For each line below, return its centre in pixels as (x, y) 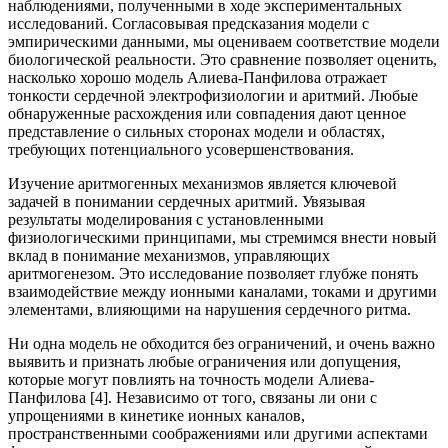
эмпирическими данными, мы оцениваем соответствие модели (224, 41)
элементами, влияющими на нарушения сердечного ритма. (209, 309)
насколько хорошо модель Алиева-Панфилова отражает (197, 77)
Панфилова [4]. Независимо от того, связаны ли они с (192, 397)
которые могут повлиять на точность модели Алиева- (191, 379)
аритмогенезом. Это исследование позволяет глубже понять (213, 273)
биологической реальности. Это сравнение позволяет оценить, (222, 59)
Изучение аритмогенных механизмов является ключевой (202, 183)
